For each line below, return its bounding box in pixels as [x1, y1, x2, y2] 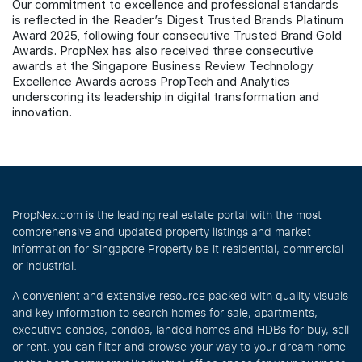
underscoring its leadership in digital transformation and [12, 90, 319, 104]
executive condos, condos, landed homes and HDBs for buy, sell [12, 322, 349, 337]
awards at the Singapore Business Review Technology [12, 59, 314, 74]
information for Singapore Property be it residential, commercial [12, 241, 343, 256]
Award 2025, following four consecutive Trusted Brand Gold [12, 28, 342, 43]
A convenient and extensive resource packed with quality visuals [12, 288, 348, 303]
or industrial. [12, 258, 77, 273]
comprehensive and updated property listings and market [12, 224, 311, 239]
